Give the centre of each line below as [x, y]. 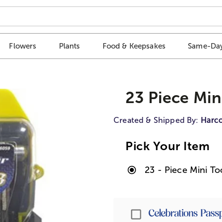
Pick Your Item [168, 146]
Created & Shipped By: [157, 120]
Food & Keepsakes [134, 46]
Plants [69, 46]
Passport [161, 212]
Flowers [23, 46]
